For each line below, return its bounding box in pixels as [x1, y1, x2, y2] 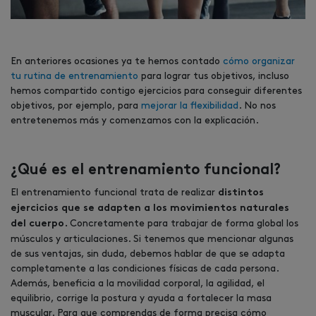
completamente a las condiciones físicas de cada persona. [11, 264, 279, 273]
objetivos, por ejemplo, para [11, 101, 141, 110]
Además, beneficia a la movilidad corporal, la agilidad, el [11, 279, 265, 288]
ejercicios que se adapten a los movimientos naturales [11, 204, 289, 213]
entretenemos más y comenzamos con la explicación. [11, 116, 259, 125]
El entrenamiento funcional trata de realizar [11, 188, 218, 197]
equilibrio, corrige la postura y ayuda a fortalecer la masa [11, 293, 272, 303]
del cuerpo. [11, 219, 70, 229]
